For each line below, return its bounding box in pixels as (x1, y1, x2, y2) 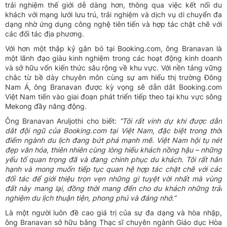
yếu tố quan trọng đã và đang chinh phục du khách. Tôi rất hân (5, 155, 222, 164)
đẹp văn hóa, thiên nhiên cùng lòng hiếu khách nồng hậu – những (5, 145, 222, 155)
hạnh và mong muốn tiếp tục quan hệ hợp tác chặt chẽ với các (5, 165, 222, 174)
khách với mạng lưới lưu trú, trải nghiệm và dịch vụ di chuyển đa (5, 10, 222, 19)
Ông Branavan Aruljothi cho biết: (5, 117, 120, 126)
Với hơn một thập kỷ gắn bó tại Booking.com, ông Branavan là (5, 44, 222, 53)
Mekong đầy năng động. (5, 102, 87, 111)
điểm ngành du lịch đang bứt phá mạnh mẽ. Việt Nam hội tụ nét (5, 136, 222, 145)
